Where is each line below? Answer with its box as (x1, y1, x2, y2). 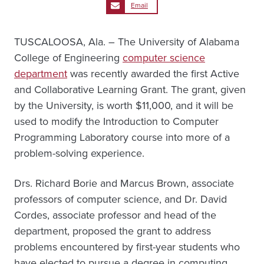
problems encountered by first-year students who (14, 239, 240, 255)
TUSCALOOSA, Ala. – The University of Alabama (14, 34, 239, 49)
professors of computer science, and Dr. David (14, 192, 227, 207)
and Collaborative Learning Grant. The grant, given (14, 82, 246, 97)
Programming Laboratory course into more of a (14, 130, 230, 145)
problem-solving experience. (14, 146, 144, 161)
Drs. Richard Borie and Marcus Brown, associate (14, 176, 234, 191)
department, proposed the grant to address (14, 223, 211, 239)
